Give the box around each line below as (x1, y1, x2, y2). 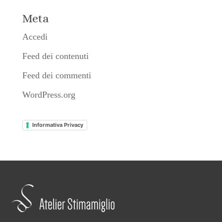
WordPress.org (22, 89, 75, 100)
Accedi (22, 31, 48, 42)
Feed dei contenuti (22, 51, 89, 61)
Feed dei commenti (22, 70, 91, 80)
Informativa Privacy (32, 121, 83, 128)
